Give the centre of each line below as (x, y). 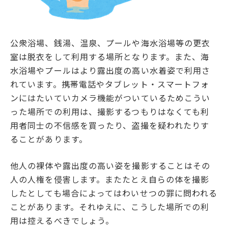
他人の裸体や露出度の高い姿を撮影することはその (110, 166)
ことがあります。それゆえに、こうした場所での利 (110, 207)
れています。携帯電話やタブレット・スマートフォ (110, 84)
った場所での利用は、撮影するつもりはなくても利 (110, 112)
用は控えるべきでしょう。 (62, 221)
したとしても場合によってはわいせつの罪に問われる (114, 193)
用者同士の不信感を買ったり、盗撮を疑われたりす (110, 125)
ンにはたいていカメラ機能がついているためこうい (110, 98)
